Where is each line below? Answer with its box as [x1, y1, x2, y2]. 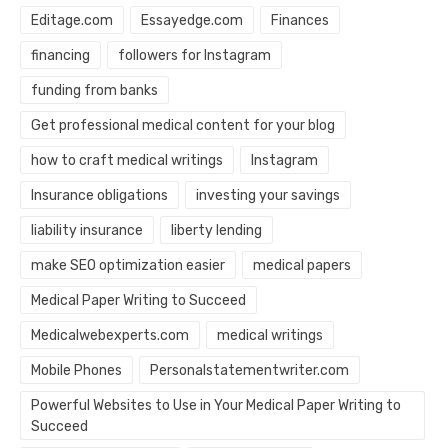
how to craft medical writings [31, 152, 223, 170]
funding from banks [31, 82, 158, 100]
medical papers [252, 257, 351, 275]
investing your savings [195, 187, 340, 205]
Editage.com [31, 12, 113, 30]
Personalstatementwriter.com [149, 362, 349, 380]
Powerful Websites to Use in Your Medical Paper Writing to [31, 397, 401, 415]
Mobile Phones [31, 362, 122, 380]
